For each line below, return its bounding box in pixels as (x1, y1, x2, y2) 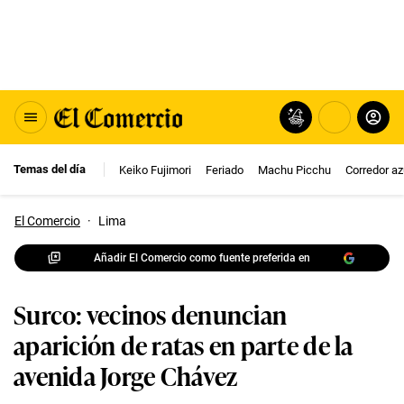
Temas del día (14, 162, 86, 176)
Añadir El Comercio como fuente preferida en (94, 251, 310, 264)
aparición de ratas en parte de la (14, 326, 353, 363)
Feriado (206, 162, 243, 177)
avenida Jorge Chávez (14, 356, 238, 393)
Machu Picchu (258, 162, 331, 177)
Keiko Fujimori (119, 162, 191, 177)
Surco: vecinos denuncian (14, 295, 288, 332)
